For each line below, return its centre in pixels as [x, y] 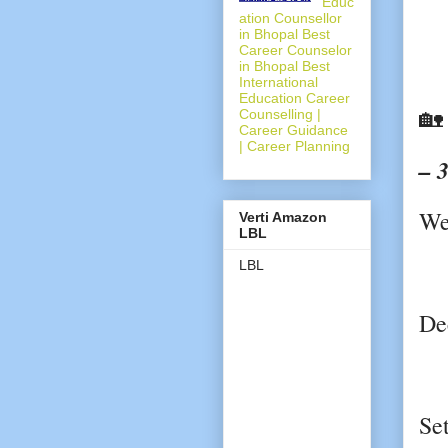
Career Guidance [293, 129]
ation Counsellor [290, 17]
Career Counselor [295, 49]
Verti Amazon [283, 216]
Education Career [294, 97]
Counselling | [280, 113]
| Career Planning [294, 145]
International [278, 81]
